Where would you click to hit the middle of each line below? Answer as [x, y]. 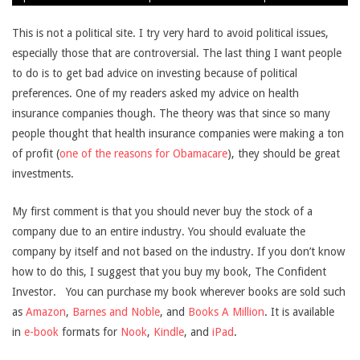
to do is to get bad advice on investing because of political [155, 73]
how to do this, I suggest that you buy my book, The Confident [169, 272]
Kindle [169, 332]
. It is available [299, 312]
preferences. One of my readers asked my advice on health [155, 93]
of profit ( [36, 153]
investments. [43, 174]
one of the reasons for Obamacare [143, 153]
